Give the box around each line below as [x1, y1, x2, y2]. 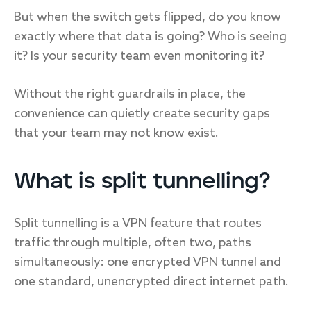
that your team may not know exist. [14, 126, 219, 141]
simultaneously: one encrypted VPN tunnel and [14, 255, 281, 270]
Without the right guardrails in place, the [14, 87, 246, 102]
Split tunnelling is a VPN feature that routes [14, 216, 262, 231]
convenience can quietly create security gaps [14, 106, 270, 121]
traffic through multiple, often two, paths [14, 235, 251, 251]
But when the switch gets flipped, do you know [14, 10, 281, 25]
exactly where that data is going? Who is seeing [14, 29, 287, 44]
